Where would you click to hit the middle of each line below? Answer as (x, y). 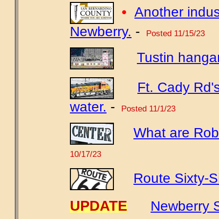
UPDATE (99, 206)
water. (88, 107)
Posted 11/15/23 (174, 33)
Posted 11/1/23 (147, 109)
